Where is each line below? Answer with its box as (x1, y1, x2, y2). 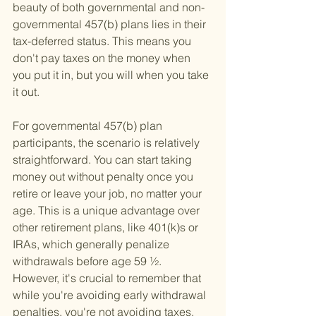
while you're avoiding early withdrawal (13, 288, 209, 303)
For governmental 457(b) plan (13, 119, 165, 133)
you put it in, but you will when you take (13, 68, 212, 83)
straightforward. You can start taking (13, 152, 195, 167)
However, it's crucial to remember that (13, 271, 204, 286)
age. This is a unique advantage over (13, 203, 202, 218)
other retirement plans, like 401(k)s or (13, 220, 201, 235)
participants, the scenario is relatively (13, 135, 202, 150)
